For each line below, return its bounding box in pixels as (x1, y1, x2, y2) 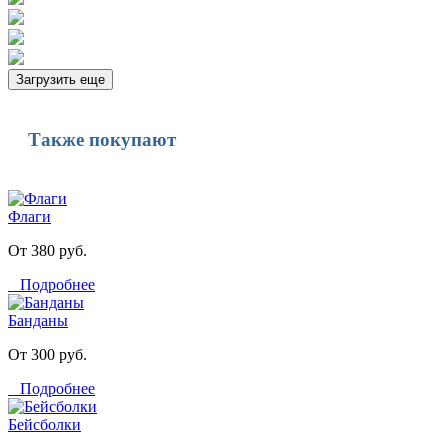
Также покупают (28, 129, 176, 151)
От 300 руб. (8, 345, 87, 363)
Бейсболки (8, 415, 81, 433)
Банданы (8, 311, 68, 329)
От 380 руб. (8, 241, 87, 259)
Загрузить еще (16, 72, 105, 88)
